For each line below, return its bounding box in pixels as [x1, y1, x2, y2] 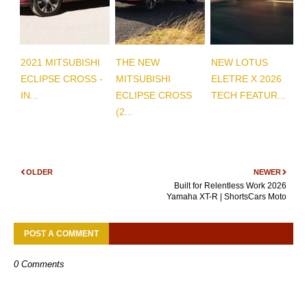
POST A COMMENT [24, 228, 99, 238]
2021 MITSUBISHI [21, 56, 100, 68]
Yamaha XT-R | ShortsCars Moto [167, 191, 286, 201]
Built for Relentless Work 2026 [174, 180, 286, 191]
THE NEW [115, 56, 160, 68]
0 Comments [14, 258, 64, 269]
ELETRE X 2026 [210, 73, 282, 84]
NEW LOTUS [210, 56, 268, 68]
